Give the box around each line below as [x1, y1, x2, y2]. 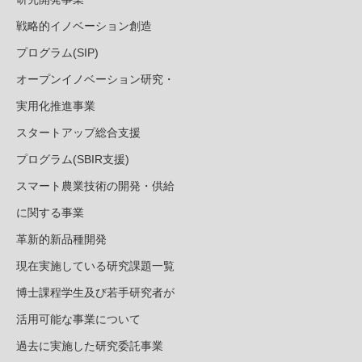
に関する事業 [16, 206, 84, 220]
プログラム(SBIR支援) [16, 153, 129, 166]
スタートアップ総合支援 [16, 126, 141, 140]
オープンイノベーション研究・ [16, 73, 175, 86]
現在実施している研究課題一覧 [16, 259, 175, 273]
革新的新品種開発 [16, 233, 107, 246]
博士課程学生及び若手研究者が [16, 286, 175, 300]
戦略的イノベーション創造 [16, 19, 152, 33]
